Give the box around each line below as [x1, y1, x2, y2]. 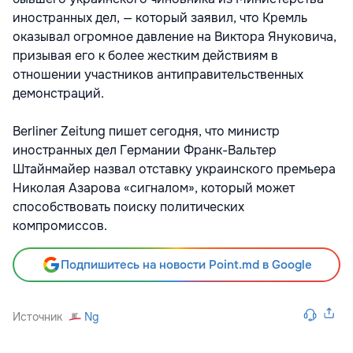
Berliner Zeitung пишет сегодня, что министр [13, 122, 280, 139]
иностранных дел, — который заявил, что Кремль [13, 9, 307, 26]
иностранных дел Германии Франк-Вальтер [13, 141, 277, 158]
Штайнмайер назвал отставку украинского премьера [13, 160, 336, 177]
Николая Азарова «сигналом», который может [13, 179, 295, 196]
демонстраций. [13, 84, 110, 102]
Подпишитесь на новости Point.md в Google [60, 256, 312, 273]
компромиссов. [13, 217, 107, 234]
